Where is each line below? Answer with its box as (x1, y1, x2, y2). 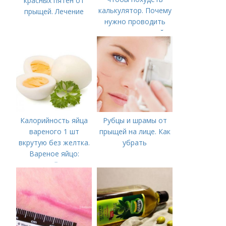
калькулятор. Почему (98, 6, 172, 15)
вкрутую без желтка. (18, 138, 90, 147)
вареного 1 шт (29, 127, 79, 136)
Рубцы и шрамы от (102, 116, 167, 125)
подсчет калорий (105, 28, 164, 37)
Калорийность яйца (20, 116, 88, 125)
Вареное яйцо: (29, 149, 79, 158)
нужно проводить (104, 17, 165, 26)
